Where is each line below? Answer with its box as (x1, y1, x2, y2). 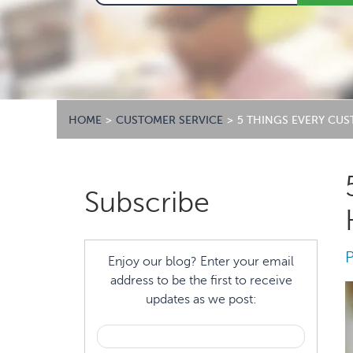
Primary (69, 171, 151, 197)
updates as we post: (145, 292, 257, 307)
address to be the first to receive (110, 273, 292, 288)
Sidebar (69, 199, 150, 225)
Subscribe (84, 187, 210, 218)
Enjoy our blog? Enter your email (108, 255, 294, 269)
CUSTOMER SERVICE (116, 114, 223, 126)
